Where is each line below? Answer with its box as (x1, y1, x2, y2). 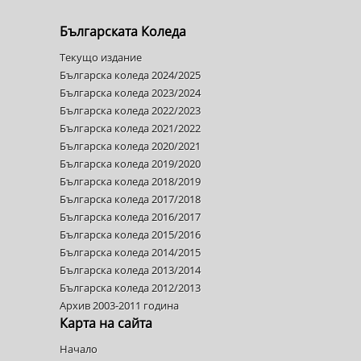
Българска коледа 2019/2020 (60, 156, 201, 171)
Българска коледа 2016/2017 (60, 210, 201, 224)
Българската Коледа (60, 23, 186, 40)
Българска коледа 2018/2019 (60, 174, 201, 189)
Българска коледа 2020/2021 (60, 139, 201, 153)
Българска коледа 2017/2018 (60, 192, 201, 206)
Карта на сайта (60, 314, 152, 332)
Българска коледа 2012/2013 (60, 280, 201, 295)
